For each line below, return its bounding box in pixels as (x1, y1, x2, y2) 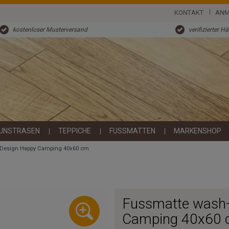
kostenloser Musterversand (12, 26, 87, 34)
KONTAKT (174, 9, 204, 16)
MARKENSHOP (174, 127, 221, 135)
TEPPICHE (58, 127, 91, 135)
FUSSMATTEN (109, 127, 155, 135)
